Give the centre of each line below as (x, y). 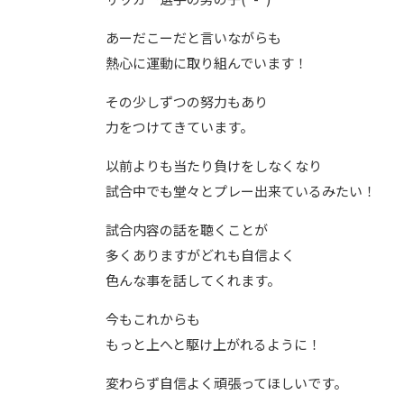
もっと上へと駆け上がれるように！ (213, 344)
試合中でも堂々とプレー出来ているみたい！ (241, 191)
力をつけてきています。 (179, 127)
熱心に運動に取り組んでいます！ (207, 63)
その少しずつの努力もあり (187, 101)
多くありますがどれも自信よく (200, 255)
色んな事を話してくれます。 (193, 280)
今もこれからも (153, 319)
